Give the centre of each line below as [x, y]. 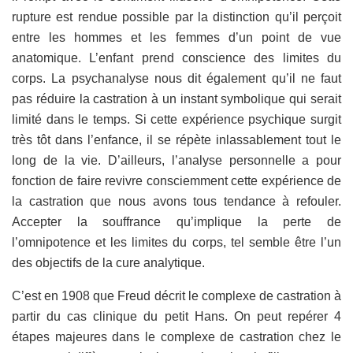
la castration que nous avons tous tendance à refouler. [176, 201]
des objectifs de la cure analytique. [108, 262]
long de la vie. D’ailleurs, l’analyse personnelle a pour [176, 160]
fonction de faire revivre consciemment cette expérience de [176, 180]
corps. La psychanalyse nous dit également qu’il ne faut [176, 78]
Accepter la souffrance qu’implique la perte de [176, 221]
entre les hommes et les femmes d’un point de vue [176, 37]
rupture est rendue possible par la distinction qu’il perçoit [176, 17]
